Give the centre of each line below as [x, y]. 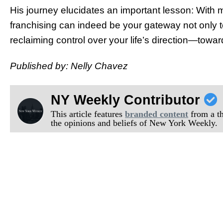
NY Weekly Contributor [128, 100]
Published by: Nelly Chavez [69, 66]
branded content [157, 114]
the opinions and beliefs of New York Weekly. [134, 123]
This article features [88, 114]
